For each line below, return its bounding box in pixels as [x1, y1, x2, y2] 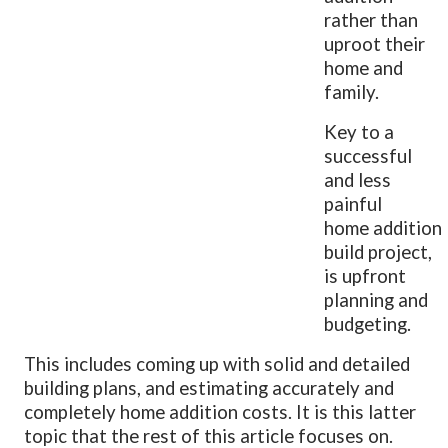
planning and [324, 288, 429, 311]
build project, [324, 240, 433, 263]
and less [324, 168, 392, 191]
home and [324, 56, 404, 79]
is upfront [324, 264, 407, 287]
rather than [324, 8, 419, 31]
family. [324, 80, 380, 103]
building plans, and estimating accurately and [24, 376, 395, 399]
